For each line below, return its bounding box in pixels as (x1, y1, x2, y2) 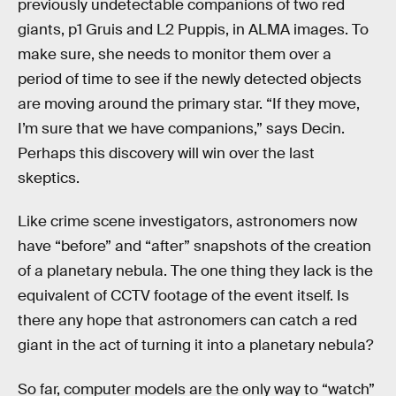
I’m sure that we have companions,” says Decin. (18, 118, 345, 138)
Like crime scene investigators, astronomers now (18, 212, 357, 232)
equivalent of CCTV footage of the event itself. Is (18, 286, 349, 306)
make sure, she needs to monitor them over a (18, 44, 331, 64)
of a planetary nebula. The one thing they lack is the (18, 262, 373, 281)
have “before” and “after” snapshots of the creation (18, 237, 371, 256)
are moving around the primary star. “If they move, (18, 94, 360, 113)
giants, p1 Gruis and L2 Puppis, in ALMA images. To (18, 19, 369, 39)
